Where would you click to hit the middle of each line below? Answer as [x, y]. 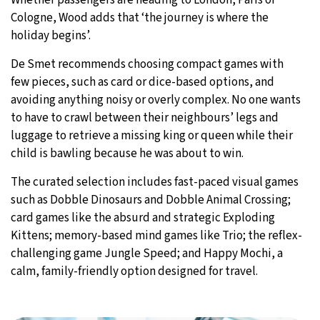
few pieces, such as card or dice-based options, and [142, 82]
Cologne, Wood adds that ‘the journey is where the [140, 17]
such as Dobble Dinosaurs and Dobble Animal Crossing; [151, 200]
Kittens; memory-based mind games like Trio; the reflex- [156, 235]
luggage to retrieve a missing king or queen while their [152, 135]
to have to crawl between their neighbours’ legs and [145, 117]
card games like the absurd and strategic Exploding [143, 217]
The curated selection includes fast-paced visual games [155, 182]
